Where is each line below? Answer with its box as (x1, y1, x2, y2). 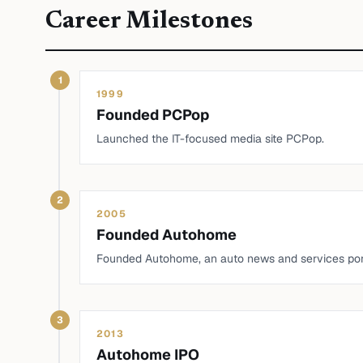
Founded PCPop (96, 105, 209, 124)
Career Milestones (45, 10, 253, 34)
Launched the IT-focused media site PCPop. (96, 131, 324, 146)
